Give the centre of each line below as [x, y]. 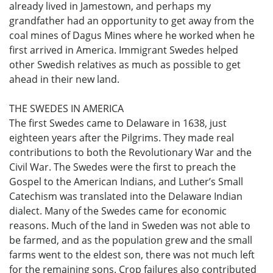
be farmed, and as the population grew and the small [131, 240]
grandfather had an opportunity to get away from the [132, 21]
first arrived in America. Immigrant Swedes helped [124, 50]
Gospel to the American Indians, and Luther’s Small [126, 182]
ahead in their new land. [64, 80]
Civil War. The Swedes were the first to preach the [122, 167]
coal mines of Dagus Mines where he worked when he [132, 36]
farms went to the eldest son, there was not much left [132, 255]
